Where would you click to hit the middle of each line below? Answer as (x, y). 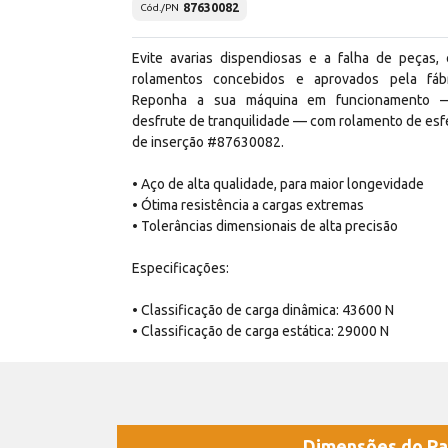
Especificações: (180, 267)
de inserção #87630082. (208, 141)
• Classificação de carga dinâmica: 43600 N (263, 309)
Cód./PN (159, 8)
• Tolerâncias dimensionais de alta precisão (265, 225)
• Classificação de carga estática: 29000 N (260, 330)
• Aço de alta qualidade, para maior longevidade (278, 183)
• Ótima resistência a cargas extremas (248, 204)
